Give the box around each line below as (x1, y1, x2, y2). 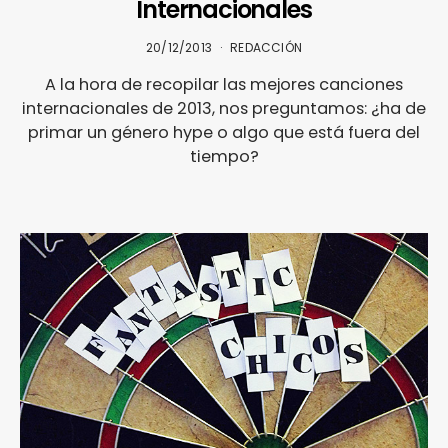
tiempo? (189, 145, 259, 169)
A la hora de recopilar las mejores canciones (45, 73, 403, 97)
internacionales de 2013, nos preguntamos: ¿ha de (22, 97, 426, 121)
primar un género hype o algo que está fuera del (28, 121, 420, 145)
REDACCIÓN (230, 39, 302, 57)
